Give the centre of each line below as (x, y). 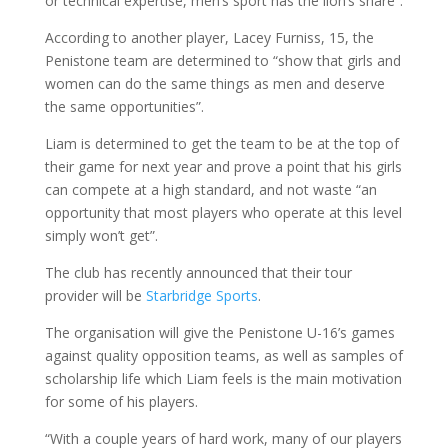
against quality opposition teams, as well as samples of (223, 355)
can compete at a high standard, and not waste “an (210, 189)
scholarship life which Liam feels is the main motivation (223, 378)
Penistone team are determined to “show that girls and (222, 60)
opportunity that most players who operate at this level (223, 212)
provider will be (95, 295)
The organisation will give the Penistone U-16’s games (219, 332)
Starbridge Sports (201, 295)
